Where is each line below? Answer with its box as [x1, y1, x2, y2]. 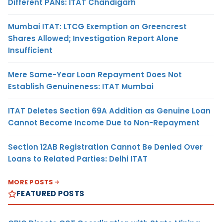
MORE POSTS [8, 177, 54, 187]
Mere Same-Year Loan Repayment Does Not [8, 69, 182, 80]
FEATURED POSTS [16, 188, 85, 199]
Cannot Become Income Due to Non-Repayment [8, 117, 200, 128]
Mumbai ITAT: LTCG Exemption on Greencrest [8, 21, 187, 32]
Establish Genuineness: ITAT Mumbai [8, 81, 154, 92]
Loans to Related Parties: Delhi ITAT [8, 154, 148, 165]
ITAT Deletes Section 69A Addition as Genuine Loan [8, 106, 211, 116]
